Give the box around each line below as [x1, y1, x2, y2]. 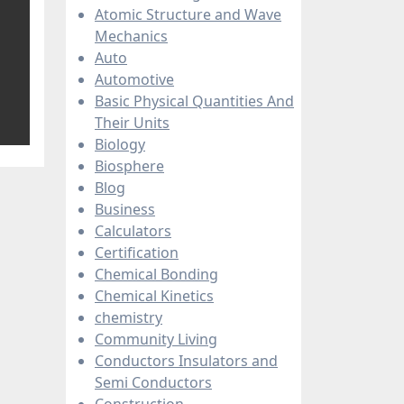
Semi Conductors [95, 372, 212, 392]
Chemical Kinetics [95, 285, 214, 306]
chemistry [95, 307, 162, 327]
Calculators [95, 220, 171, 241]
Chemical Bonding [95, 263, 218, 284]
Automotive [95, 69, 174, 89]
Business [95, 198, 155, 219]
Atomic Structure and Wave [95, 4, 281, 24]
